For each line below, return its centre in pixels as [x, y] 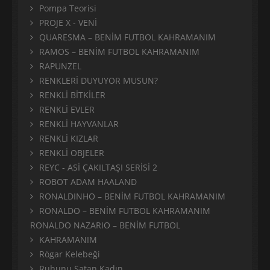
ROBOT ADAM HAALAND [88, 182]
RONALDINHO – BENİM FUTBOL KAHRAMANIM [132, 196]
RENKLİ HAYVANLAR [79, 124]
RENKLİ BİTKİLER [72, 95]
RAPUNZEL [60, 66]
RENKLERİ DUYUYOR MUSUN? [99, 81]
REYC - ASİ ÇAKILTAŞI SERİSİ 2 [98, 168]
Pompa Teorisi [68, 8]
